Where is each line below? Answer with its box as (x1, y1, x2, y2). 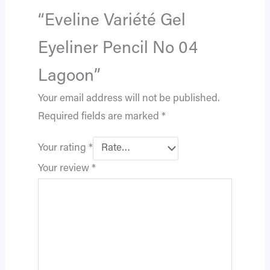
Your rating (37, 143, 89, 154)
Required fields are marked (37, 112, 162, 123)
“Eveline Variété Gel (37, 13, 186, 30)
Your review (37, 164, 92, 175)
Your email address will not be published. (37, 94, 219, 105)
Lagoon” (37, 68, 101, 86)
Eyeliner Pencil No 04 (37, 40, 198, 58)
